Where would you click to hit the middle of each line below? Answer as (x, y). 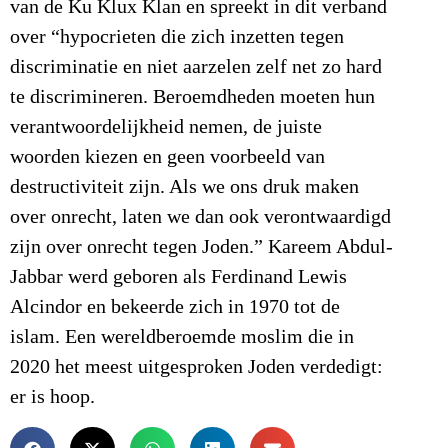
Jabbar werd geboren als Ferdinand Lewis (178, 277)
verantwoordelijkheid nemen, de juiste (166, 127)
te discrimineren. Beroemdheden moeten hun (192, 97)
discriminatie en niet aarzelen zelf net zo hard (196, 67)
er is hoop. (52, 397)
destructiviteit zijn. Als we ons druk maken (184, 187)
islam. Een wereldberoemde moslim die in (182, 337)
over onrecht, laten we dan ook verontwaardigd (200, 217)
